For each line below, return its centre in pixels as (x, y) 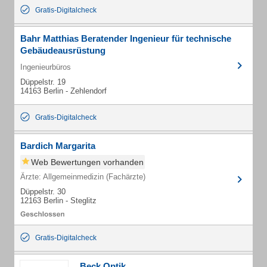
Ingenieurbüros (46, 67)
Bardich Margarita (58, 146)
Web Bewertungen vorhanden (87, 162)
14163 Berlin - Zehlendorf (63, 91)
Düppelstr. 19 (43, 82)
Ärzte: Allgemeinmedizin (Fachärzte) (83, 177)
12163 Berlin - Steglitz (58, 201)
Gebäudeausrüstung (63, 50)
